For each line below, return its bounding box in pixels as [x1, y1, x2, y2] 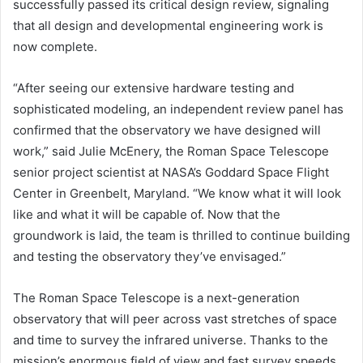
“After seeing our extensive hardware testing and [13, 80, 294, 96]
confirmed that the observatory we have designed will [13, 122, 321, 139]
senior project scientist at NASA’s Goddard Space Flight [13, 164, 329, 181]
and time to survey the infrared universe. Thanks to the [13, 332, 328, 348]
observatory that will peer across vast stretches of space [13, 311, 337, 327]
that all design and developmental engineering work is [13, 18, 323, 34]
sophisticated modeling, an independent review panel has [13, 101, 344, 117]
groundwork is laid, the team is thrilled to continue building [13, 228, 350, 244]
